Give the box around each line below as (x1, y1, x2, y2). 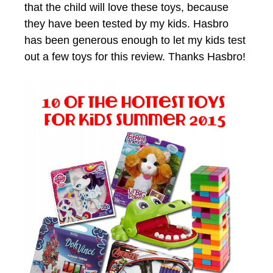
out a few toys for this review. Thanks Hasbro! (24, 51, 246, 63)
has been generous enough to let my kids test (24, 34, 246, 46)
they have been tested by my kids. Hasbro (24, 18, 229, 30)
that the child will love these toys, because (24, 1, 229, 13)
